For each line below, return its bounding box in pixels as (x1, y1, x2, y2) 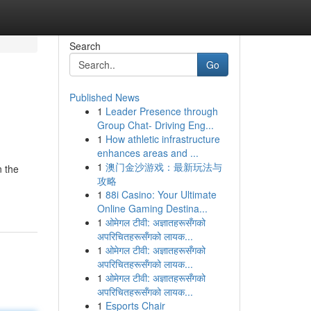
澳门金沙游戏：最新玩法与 (105, 160, 222, 174)
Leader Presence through (105, 104, 218, 118)
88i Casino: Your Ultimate (105, 187, 217, 201)
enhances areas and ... (96, 146, 199, 160)
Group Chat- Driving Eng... (96, 118, 214, 132)
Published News (69, 90, 140, 104)
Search (69, 39, 101, 53)
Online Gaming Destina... (96, 201, 208, 215)
